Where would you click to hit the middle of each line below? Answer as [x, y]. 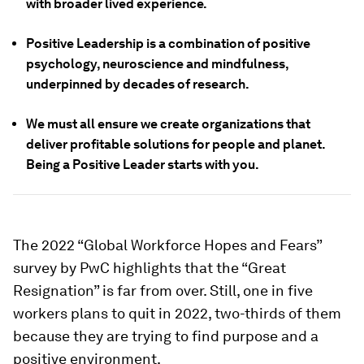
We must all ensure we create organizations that [168, 124]
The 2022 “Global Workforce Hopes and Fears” [167, 245]
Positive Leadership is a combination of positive [168, 43]
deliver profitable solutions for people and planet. [175, 144]
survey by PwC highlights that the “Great [149, 268]
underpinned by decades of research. [138, 84]
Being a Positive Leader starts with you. [143, 165]
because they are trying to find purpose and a [166, 336]
